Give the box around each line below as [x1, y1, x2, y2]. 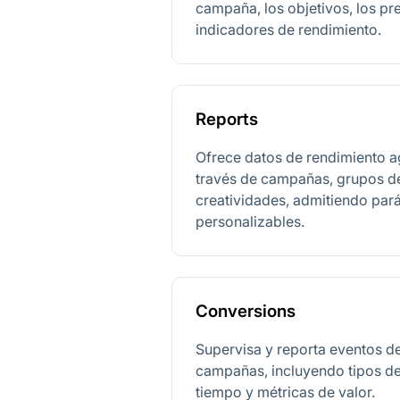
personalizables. [196, 212, 305, 230]
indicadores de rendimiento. [196, 21, 382, 39]
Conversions [196, 300, 296, 321]
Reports [196, 109, 259, 130]
